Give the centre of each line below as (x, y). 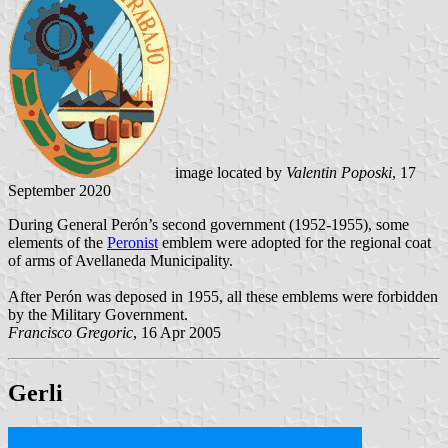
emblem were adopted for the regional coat (294, 243)
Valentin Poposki (339, 173)
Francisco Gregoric (70, 333)
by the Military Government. (98, 315)
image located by (228, 173)
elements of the (57, 243)
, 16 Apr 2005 (177, 333)
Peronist (132, 243)
